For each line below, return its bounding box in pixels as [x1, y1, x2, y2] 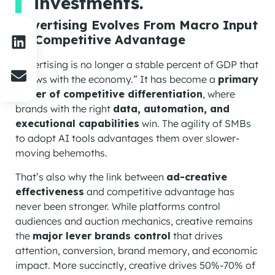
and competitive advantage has [84, 185, 234, 198]
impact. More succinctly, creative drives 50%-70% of [15, 259, 255, 272]
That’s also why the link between [15, 171, 166, 184]
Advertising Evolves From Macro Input [15, 17, 258, 33]
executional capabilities [15, 117, 139, 130]
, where [203, 88, 235, 101]
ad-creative [166, 171, 227, 184]
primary [218, 73, 258, 86]
